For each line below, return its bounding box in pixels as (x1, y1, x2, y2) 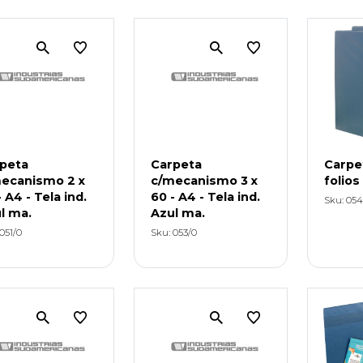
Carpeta (150, 156, 202, 172)
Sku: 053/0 (150, 226, 197, 238)
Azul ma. (150, 205, 205, 220)
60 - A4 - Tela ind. (150, 189, 260, 204)
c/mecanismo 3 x (150, 173, 258, 188)
